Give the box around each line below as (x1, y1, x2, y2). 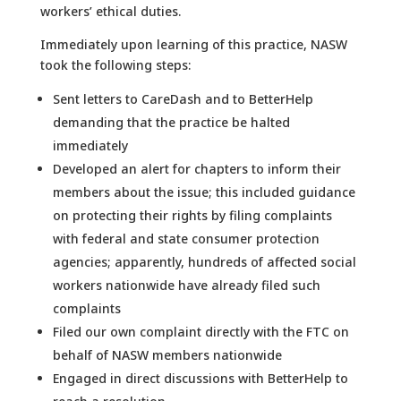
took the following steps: (39, 55, 191, 73)
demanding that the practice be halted (52, 113, 290, 131)
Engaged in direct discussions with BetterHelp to (52, 369, 348, 387)
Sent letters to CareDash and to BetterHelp (52, 90, 313, 107)
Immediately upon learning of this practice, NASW (39, 35, 347, 53)
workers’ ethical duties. (39, 2, 181, 20)
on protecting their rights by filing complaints (52, 206, 332, 224)
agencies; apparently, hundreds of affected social (52, 252, 356, 270)
